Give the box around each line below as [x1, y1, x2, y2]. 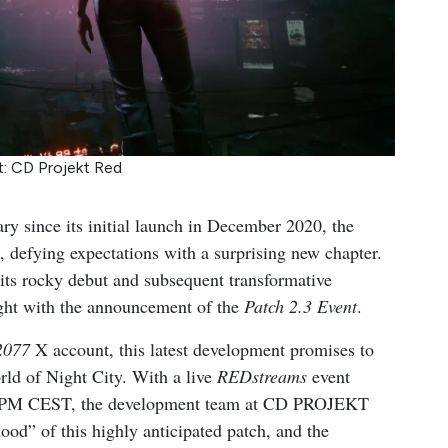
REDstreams [217, 363, 307, 388]
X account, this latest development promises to [30, 336, 374, 361]
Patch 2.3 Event [244, 293, 357, 318]
